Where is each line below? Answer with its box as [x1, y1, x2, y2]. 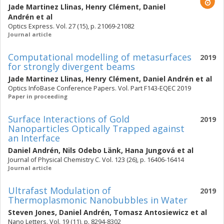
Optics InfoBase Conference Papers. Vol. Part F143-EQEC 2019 [8, 84, 191, 92]
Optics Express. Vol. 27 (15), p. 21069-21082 [8, 22, 134, 30]
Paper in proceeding [8, 92, 67, 100]
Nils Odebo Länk [62, 145, 121, 155]
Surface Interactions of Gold [8, 113, 129, 125]
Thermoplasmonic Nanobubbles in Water [8, 194, 187, 206]
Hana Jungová [125, 145, 175, 155]
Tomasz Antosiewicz [113, 207, 188, 217]
